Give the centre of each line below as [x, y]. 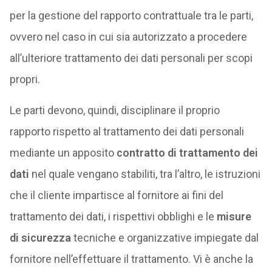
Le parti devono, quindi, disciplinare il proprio [114, 110]
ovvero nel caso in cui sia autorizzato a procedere [128, 37]
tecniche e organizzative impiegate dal [165, 238]
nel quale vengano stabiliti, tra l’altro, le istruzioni [144, 174]
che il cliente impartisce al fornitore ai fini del [116, 195]
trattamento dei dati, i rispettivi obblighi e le [113, 216]
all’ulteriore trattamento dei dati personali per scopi [131, 58]
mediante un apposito [63, 153]
